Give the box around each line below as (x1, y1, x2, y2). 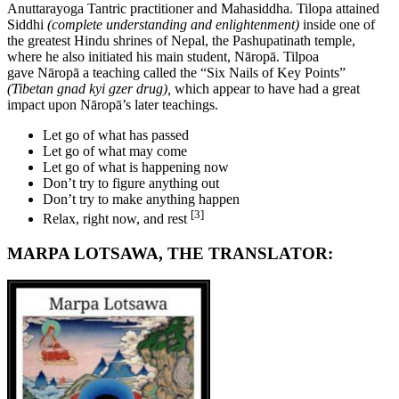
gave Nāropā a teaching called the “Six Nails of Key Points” (7, 64, 346, 80)
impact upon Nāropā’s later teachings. (7, 96, 218, 112)
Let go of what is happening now (43, 159, 229, 175)
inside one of (299, 16, 375, 32)
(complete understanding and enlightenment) (44, 16, 299, 32)
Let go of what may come (43, 142, 187, 159)
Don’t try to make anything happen (43, 191, 240, 207)
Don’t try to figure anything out (43, 175, 219, 191)
